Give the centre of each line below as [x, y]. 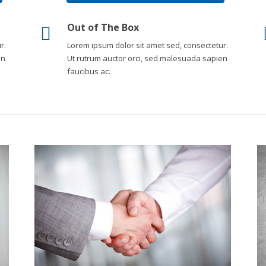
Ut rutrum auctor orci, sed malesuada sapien [148, 58]
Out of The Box [103, 27]
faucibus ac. [89, 71]
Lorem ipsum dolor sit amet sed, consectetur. [148, 45]
